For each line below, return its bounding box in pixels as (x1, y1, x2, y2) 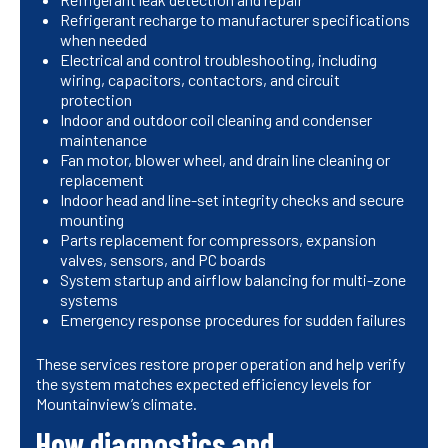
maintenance (60, 130, 147, 150)
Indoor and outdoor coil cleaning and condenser (60, 110, 372, 130)
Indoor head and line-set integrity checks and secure (60, 190, 404, 210)
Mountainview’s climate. (36, 394, 197, 414)
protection (60, 90, 132, 110)
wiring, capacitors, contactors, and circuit (60, 70, 340, 90)
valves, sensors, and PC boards (60, 250, 266, 270)
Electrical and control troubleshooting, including (60, 50, 377, 70)
